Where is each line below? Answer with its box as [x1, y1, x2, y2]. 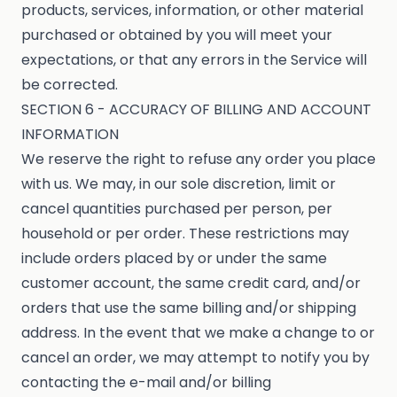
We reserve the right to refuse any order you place [21, 149, 376, 170]
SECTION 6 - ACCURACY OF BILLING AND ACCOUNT [21, 99, 371, 121]
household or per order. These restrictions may [21, 223, 349, 245]
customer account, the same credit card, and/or [21, 273, 361, 294]
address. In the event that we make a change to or [21, 323, 375, 344]
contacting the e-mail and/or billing [21, 372, 271, 393]
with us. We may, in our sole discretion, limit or [21, 174, 336, 195]
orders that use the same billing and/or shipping [21, 298, 356, 319]
